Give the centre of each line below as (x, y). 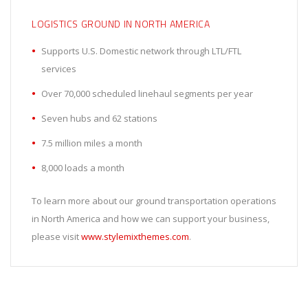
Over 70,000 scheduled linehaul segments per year (147, 94)
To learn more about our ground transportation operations (154, 201)
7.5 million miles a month (92, 143)
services (59, 69)
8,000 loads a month (83, 168)
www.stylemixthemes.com (135, 237)
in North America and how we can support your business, (151, 219)
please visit (56, 237)
